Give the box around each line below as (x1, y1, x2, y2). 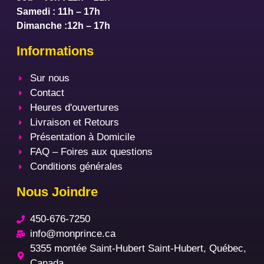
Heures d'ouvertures (29, 102, 119, 114)
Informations (16, 44, 94, 59)
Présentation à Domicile (29, 131, 135, 143)
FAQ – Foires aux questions (29, 146, 153, 158)
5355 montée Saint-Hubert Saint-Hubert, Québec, (29, 243, 246, 255)
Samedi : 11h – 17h (16, 6, 100, 17)
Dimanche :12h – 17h (16, 21, 110, 31)
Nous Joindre (16, 184, 98, 200)
